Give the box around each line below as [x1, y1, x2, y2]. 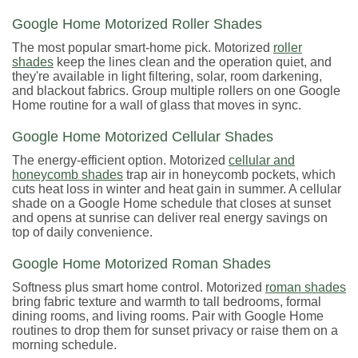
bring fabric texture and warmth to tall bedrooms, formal [12, 295, 321, 309]
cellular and [229, 153, 295, 168]
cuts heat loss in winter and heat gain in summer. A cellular [12, 182, 341, 197]
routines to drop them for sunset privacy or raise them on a [12, 324, 338, 338]
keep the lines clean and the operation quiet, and [54, 55, 332, 70]
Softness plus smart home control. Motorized [12, 280, 265, 295]
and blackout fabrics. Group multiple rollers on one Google [12, 84, 340, 98]
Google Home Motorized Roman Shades [12, 256, 271, 272]
